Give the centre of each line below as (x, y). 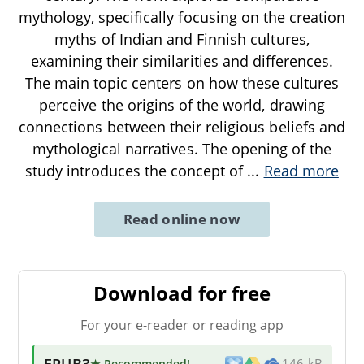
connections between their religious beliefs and (182, 126)
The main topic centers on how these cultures (182, 82)
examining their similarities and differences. (182, 61)
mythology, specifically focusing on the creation (182, 17)
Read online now (182, 219)
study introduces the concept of (136, 170)
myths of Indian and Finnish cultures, (182, 39)
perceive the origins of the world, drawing (182, 104)
